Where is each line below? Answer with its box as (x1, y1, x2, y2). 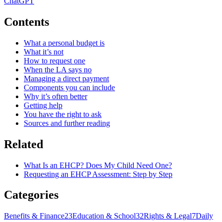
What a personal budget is (24, 38, 105, 47)
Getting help (24, 101, 62, 110)
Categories (4, 188, 58, 202)
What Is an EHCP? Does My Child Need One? (24, 161, 172, 169)
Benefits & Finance (4, 212, 64, 221)
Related (4, 137, 43, 151)
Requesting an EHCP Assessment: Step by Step (24, 169, 172, 178)
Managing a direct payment (24, 74, 109, 83)
